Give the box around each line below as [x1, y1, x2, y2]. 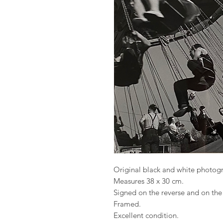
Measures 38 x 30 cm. [113, 176, 186, 186]
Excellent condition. [113, 211, 181, 220]
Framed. [113, 199, 143, 209]
